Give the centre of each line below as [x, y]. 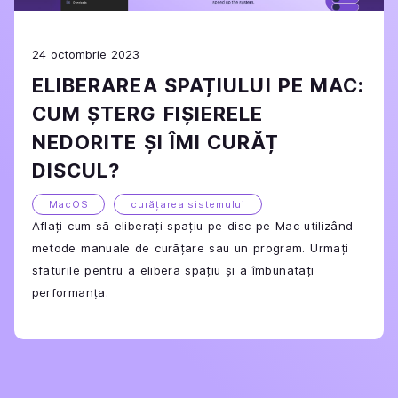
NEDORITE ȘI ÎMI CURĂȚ [155, 142]
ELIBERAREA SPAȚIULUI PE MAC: [198, 85]
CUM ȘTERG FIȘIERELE [147, 113]
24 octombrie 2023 [85, 54]
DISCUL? [76, 170]
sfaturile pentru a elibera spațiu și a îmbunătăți [173, 270]
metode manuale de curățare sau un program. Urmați [190, 247]
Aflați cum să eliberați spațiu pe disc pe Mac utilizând [192, 225]
